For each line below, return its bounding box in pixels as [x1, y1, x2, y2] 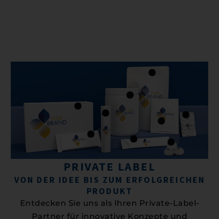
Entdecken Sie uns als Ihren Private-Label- [20, 198, 199, 208]
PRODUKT [86, 185, 133, 197]
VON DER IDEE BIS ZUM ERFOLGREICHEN [14, 174, 205, 185]
